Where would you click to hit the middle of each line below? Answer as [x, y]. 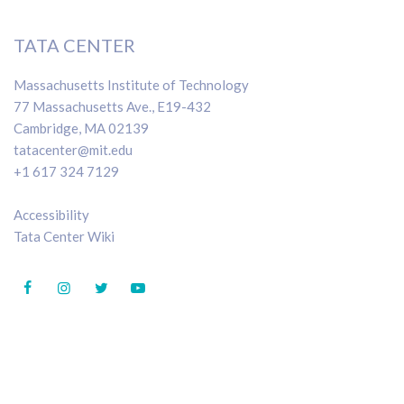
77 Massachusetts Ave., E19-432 [112, 107]
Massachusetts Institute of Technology [131, 85]
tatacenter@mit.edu [73, 150]
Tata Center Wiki [64, 237]
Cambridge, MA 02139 [81, 129]
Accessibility [51, 215]
